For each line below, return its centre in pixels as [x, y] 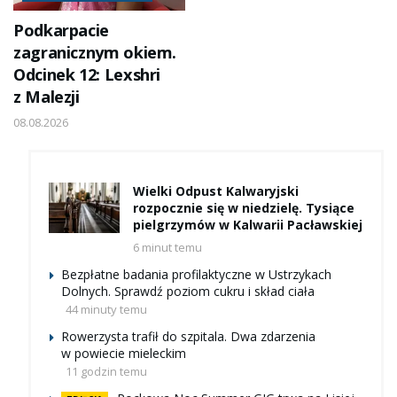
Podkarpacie [61, 31]
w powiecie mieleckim [124, 354]
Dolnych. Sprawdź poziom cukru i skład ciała [188, 292]
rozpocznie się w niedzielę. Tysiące [244, 208]
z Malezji [47, 97]
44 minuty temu [106, 310]
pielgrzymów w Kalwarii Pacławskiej [248, 225]
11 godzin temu [106, 372]
